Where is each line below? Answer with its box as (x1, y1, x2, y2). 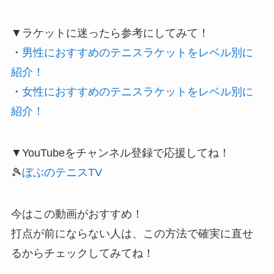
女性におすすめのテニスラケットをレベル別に (21, 86, 253, 98)
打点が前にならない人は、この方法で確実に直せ (10, 227, 253, 240)
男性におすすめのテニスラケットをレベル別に (21, 46, 253, 59)
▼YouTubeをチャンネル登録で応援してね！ (10, 146, 230, 159)
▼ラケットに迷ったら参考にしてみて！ (10, 27, 209, 40)
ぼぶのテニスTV (21, 166, 102, 179)
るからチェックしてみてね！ (10, 246, 154, 259)
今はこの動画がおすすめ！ (10, 207, 143, 220)
